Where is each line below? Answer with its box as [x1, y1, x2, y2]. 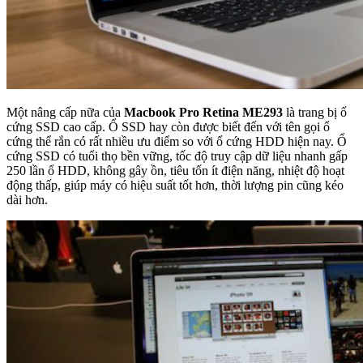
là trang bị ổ [283, 105, 347, 119]
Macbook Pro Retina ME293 [124, 105, 283, 119]
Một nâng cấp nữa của [6, 105, 124, 119]
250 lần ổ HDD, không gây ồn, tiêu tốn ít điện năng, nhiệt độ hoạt [6, 164, 344, 177]
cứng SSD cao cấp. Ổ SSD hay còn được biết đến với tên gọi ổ [6, 120, 330, 134]
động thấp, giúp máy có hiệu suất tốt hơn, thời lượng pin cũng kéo [6, 178, 344, 192]
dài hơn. [6, 193, 48, 207]
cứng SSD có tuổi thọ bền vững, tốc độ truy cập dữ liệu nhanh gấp [6, 149, 348, 163]
